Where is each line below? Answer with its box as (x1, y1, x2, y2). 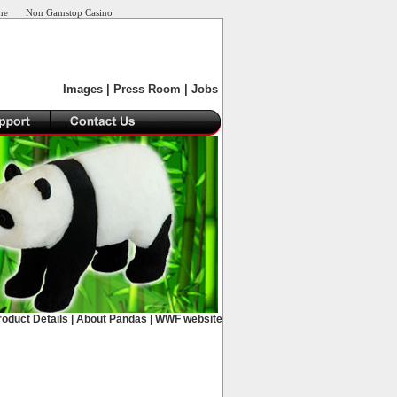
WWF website (155, 313, 222, 325)
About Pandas (76, 313, 147, 325)
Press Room (113, 82, 181, 96)
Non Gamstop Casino (25, 7, 113, 18)
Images (63, 82, 103, 96)
